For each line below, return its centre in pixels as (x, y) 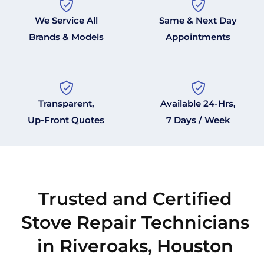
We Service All (66, 21)
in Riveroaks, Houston (135, 246)
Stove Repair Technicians (135, 223)
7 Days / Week (198, 120)
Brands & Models (66, 37)
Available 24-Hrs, (198, 104)
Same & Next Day (198, 21)
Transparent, (66, 104)
